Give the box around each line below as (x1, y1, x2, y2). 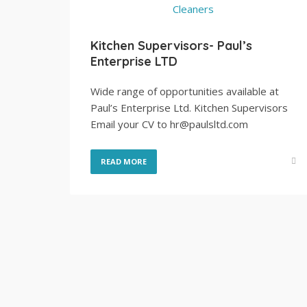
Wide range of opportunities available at (90, 84, 279, 98)
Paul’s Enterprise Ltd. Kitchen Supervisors (90, 101, 288, 114)
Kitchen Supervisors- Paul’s (90, 38, 252, 53)
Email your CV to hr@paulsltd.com (90, 117, 248, 131)
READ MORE (101, 156, 147, 167)
